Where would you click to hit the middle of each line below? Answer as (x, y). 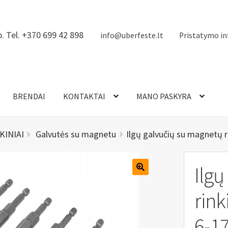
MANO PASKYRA (164, 96)
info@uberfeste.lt (132, 35)
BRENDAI (29, 96)
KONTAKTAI (84, 96)
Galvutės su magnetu (76, 134)
